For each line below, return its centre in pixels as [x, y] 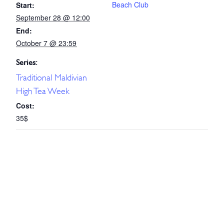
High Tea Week [43, 91]
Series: [27, 62]
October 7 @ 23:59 [46, 43]
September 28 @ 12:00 [53, 17]
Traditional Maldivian [51, 77]
